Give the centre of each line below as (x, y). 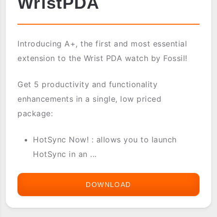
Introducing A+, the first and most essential (102, 44)
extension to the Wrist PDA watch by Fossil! (102, 58)
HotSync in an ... (65, 154)
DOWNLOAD (108, 185)
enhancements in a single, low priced (90, 99)
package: (35, 114)
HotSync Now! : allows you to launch (105, 140)
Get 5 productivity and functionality (88, 85)
